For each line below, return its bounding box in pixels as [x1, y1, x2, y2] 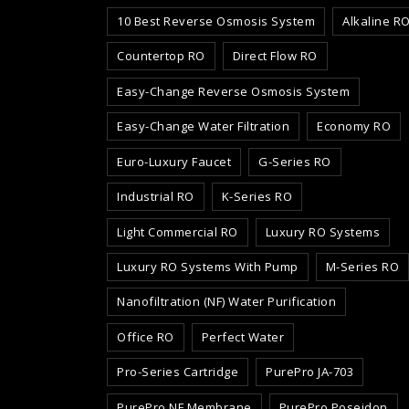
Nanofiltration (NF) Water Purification [117, 293, 336, 310]
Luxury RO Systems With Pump [117, 258, 299, 276]
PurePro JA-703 [266, 363, 354, 381]
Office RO [117, 328, 174, 345]
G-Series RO [258, 152, 331, 170]
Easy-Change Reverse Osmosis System [117, 82, 350, 100]
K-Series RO [221, 188, 293, 205]
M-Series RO [325, 258, 400, 276]
